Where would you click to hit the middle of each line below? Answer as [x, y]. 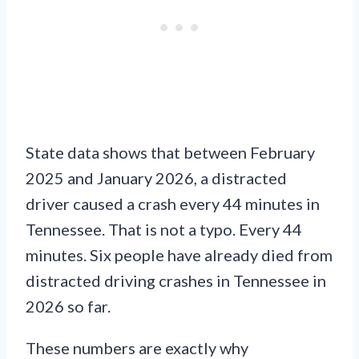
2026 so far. [68, 306]
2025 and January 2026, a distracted [156, 177]
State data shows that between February [170, 152]
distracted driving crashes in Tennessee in [176, 280]
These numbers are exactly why [137, 347]
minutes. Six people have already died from [179, 254]
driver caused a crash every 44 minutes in [173, 203]
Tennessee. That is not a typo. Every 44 [164, 229]
